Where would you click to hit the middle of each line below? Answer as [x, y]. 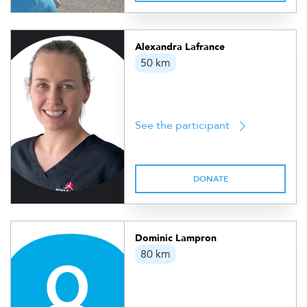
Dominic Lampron [176, 238]
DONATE [210, 179]
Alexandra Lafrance [180, 47]
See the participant [183, 125]
